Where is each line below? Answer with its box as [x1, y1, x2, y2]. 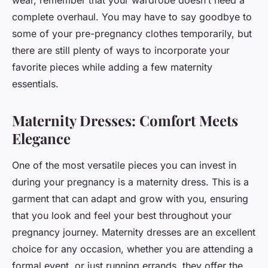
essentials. [12, 78, 59, 90]
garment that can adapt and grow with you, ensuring [12, 193, 248, 205]
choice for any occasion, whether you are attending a [12, 243, 253, 255]
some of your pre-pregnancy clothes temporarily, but [12, 28, 252, 40]
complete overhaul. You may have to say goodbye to [12, 11, 252, 23]
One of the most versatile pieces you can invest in [12, 159, 236, 172]
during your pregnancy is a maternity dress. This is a [12, 176, 249, 188]
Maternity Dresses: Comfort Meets [12, 111, 238, 130]
